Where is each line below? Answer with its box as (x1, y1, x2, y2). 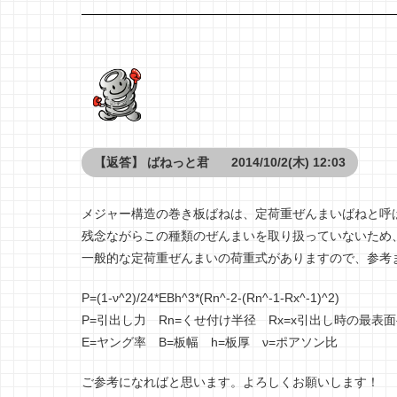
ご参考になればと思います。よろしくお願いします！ (82, 375, 379, 389)
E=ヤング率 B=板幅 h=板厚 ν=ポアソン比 (82, 335, 338, 349)
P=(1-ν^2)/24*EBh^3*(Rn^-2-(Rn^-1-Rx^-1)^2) (82, 291, 339, 305)
